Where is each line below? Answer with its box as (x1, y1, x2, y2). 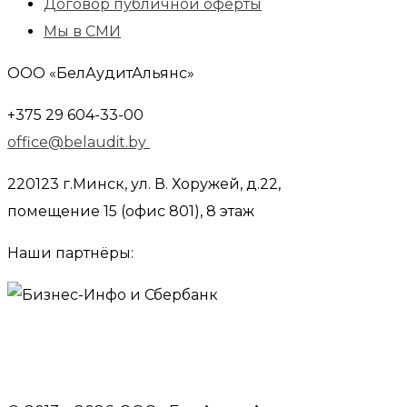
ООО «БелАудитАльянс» (7, 65, 194, 83)
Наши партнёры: (7, 244, 134, 263)
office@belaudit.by (7, 134, 150, 152)
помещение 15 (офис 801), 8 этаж (7, 203, 254, 221)
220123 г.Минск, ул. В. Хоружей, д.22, (7, 175, 281, 194)
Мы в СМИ (44, 23, 121, 41)
